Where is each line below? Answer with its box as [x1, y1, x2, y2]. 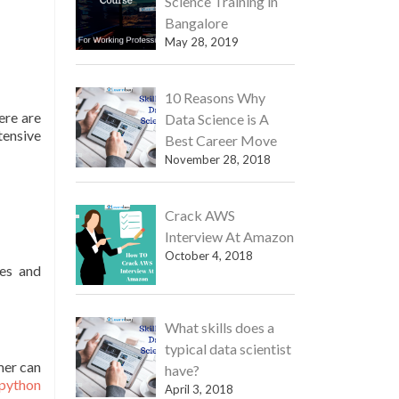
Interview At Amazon [164, 228, 294, 245]
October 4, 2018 [164, 248, 253, 263]
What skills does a [164, 319, 274, 336]
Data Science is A [164, 110, 269, 127]
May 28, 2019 [164, 35, 239, 49]
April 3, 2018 [164, 382, 233, 396]
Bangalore [164, 14, 228, 31]
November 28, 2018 [164, 152, 271, 167]
